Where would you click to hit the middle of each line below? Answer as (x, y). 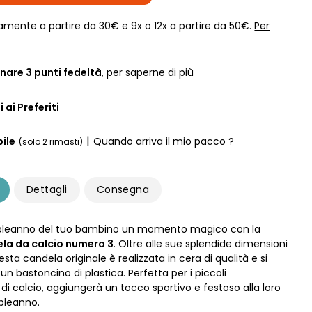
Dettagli (47, 189)
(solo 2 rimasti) (51, 141)
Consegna (123, 189)
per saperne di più (150, 72)
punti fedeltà (67, 72)
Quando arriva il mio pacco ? (164, 141)
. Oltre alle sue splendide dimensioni (201, 244)
